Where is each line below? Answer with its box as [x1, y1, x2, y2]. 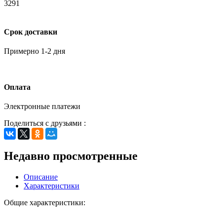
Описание [24, 173, 58, 182]
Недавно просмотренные [4, 149, 138, 163]
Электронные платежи [4, 102, 80, 111]
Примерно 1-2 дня [4, 46, 65, 55]
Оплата [4, 83, 31, 92]
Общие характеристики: [4, 198, 85, 207]
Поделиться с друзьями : [4, 119, 86, 128]
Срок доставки [4, 27, 57, 36]
